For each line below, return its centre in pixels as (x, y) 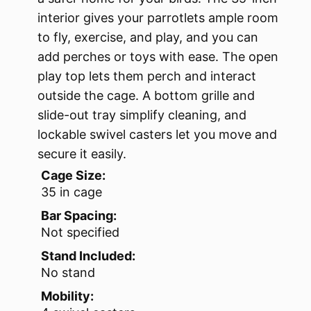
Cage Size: (73, 176)
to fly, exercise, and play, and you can (148, 37)
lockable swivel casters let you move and (157, 135)
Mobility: (67, 296)
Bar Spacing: (79, 216)
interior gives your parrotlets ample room (158, 18)
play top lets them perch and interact (147, 76)
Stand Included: (88, 256)
